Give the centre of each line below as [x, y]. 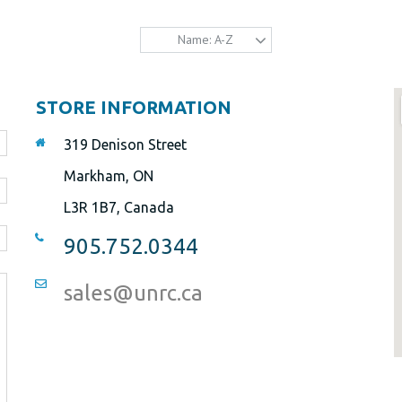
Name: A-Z [205, 39]
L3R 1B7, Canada [118, 207]
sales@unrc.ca [133, 293]
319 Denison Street [125, 144]
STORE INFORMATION [134, 107]
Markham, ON [108, 175]
